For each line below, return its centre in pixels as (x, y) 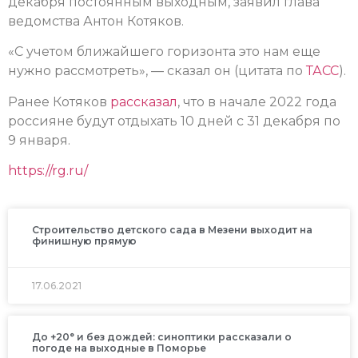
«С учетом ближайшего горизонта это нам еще (164, 52)
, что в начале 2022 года (257, 101)
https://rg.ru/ (48, 171)
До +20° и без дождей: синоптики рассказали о (162, 336)
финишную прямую (84, 241)
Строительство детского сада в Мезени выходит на (172, 229)
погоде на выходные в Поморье (119, 348)
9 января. (39, 140)
